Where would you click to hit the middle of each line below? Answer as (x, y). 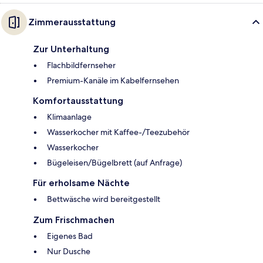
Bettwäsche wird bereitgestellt (104, 199)
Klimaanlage (69, 117)
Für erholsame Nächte (81, 183)
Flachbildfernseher (81, 65)
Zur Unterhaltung (71, 49)
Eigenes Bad (70, 236)
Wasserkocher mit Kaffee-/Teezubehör (118, 132)
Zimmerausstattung (72, 22)
